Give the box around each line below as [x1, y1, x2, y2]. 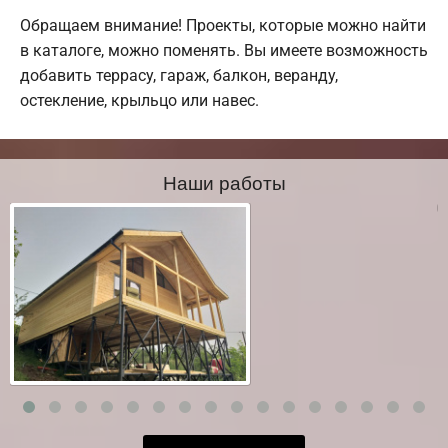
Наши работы [162, 168, 286, 196]
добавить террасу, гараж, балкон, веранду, [20, 66, 338, 86]
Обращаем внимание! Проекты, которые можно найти [20, 16, 426, 36]
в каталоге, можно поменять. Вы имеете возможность [20, 41, 428, 61]
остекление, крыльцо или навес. [20, 91, 259, 111]
